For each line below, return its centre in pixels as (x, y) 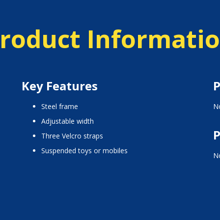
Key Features (59, 86)
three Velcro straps (74, 136)
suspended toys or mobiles (86, 151)
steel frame (61, 107)
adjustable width (69, 121)
